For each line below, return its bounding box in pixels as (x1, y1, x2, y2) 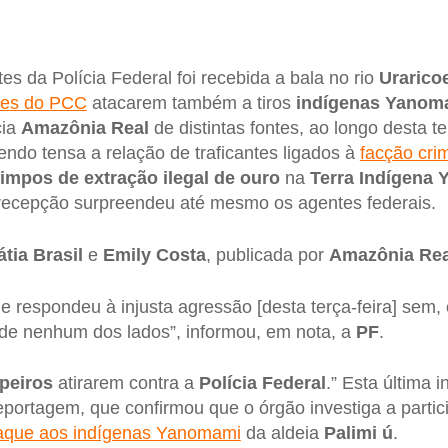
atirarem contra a (52, 373, 199, 394)
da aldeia (240, 423, 324, 444)
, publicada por (205, 245, 329, 266)
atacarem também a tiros (86, 93, 296, 114)
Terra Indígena (309, 168, 433, 189)
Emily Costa (97, 245, 206, 266)
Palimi (323, 423, 377, 444)
